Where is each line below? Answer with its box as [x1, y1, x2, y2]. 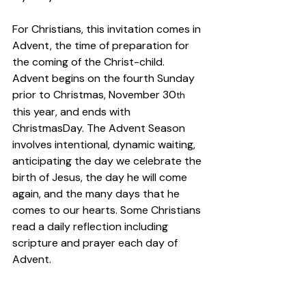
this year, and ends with [12, 104, 133, 119]
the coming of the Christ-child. [12, 54, 167, 69]
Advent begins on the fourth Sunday [12, 70, 197, 85]
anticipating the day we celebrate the [12, 153, 204, 168]
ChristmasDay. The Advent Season [12, 120, 188, 135]
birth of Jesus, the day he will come [12, 169, 190, 184]
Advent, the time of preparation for [12, 38, 192, 53]
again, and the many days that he [12, 186, 182, 201]
